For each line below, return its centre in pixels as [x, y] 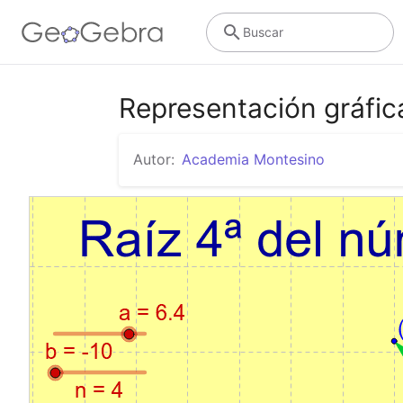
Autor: [154, 159]
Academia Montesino [253, 159]
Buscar [263, 31]
